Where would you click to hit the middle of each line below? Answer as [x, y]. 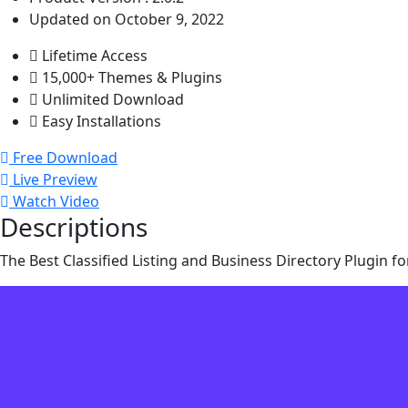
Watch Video [56, 201]
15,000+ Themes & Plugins [132, 77]
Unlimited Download [113, 99]
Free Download [65, 157]
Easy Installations [102, 121]
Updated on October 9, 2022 [127, 19]
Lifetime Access [95, 55]
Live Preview [55, 179]
